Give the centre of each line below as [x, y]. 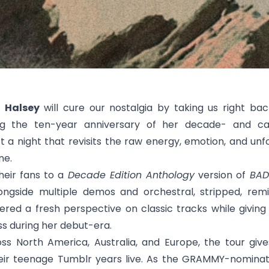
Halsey [22, 108]
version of [222, 175]
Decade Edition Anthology [131, 175]
